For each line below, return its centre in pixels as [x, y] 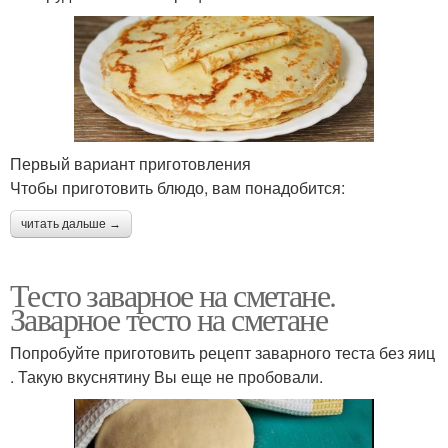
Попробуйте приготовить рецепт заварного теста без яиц [222, 353]
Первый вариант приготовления [130, 164]
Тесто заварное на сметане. [173, 295]
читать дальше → [71, 224]
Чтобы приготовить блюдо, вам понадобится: [177, 188]
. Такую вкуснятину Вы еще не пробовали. [166, 377]
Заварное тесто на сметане [168, 319]
